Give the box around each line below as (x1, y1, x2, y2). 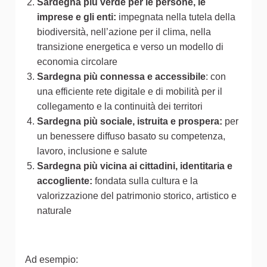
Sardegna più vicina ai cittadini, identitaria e (37, 160, 232, 171)
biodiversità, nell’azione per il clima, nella (37, 26, 211, 37)
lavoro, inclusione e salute (37, 145, 147, 156)
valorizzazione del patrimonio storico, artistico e (37, 190, 237, 201)
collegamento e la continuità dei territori (37, 101, 203, 111)
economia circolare (37, 56, 117, 67)
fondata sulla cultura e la (95, 175, 198, 186)
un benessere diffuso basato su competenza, (37, 131, 225, 141)
